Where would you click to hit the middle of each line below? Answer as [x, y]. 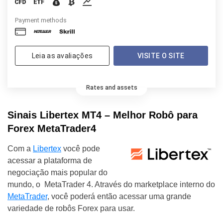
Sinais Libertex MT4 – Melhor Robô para [103, 115]
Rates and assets [111, 87]
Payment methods [41, 20]
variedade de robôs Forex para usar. [71, 208]
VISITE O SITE [161, 56]
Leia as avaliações [62, 56]
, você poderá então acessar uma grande [119, 196]
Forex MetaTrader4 [52, 128]
